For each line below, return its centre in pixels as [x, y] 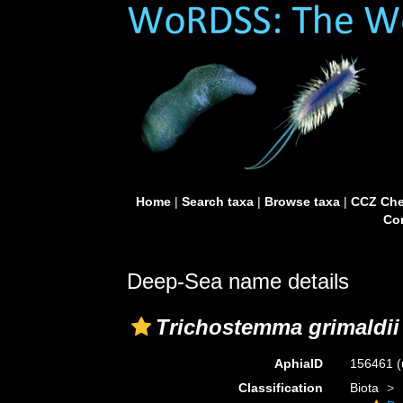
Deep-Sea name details [238, 281]
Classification [280, 388]
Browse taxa [302, 201]
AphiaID [298, 363]
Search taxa [217, 201]
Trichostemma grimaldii [278, 327]
